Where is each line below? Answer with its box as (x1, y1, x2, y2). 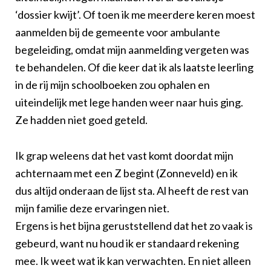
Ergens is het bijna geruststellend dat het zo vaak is (15, 218, 253, 232)
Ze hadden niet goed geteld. (15, 113, 148, 126)
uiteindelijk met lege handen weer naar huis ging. (15, 95, 243, 109)
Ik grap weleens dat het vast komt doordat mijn (15, 148, 233, 162)
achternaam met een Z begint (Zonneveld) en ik (15, 166, 238, 180)
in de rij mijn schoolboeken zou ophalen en (15, 77, 210, 91)
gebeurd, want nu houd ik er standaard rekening (15, 236, 239, 250)
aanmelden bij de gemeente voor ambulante (15, 25, 220, 39)
